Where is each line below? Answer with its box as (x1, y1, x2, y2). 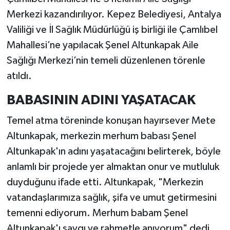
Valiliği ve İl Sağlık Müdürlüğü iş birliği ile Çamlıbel (6, 25, 218, 35)
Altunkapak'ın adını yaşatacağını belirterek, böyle (6, 146, 221, 157)
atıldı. (6, 71, 32, 82)
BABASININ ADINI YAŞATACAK (6, 93, 196, 107)
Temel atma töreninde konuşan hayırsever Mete (6, 115, 216, 126)
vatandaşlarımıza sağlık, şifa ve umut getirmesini (6, 192, 217, 203)
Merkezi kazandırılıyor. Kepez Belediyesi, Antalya (6, 9, 221, 20)
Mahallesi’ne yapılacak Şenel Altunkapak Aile (6, 40, 199, 51)
